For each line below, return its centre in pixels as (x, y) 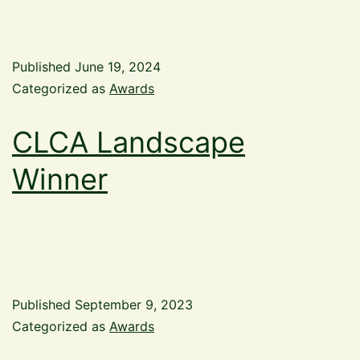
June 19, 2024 (118, 67)
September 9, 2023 (134, 305)
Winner (60, 179)
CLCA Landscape (129, 142)
